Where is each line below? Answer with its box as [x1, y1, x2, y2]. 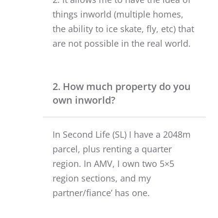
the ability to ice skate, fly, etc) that [53, 22, 194, 35]
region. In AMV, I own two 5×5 [53, 157, 174, 169]
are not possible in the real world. [53, 37, 191, 49]
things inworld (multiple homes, [53, 8, 183, 20]
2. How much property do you [53, 79, 191, 93]
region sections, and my [53, 172, 151, 184]
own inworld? [53, 93, 115, 107]
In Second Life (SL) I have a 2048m [53, 128, 191, 140]
